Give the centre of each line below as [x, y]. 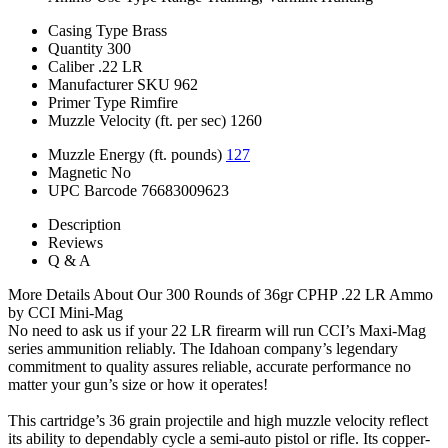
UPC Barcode [92, 190]
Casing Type [88, 30]
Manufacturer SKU [109, 84]
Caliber [71, 66]
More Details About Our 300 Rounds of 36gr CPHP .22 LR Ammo [220, 294]
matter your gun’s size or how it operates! [138, 384]
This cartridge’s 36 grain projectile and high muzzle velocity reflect [218, 420]
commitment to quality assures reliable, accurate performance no [209, 366]
